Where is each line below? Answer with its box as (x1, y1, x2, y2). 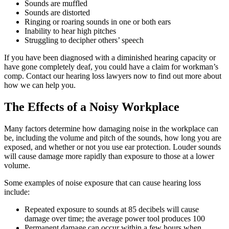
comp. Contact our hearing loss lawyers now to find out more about (4, 71, 221, 80)
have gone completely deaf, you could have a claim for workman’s (4, 62, 218, 71)
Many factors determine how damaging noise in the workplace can (4, 124, 218, 133)
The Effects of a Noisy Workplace (4, 100, 179, 113)
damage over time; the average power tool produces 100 (25, 214, 205, 223)
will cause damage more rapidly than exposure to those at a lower (4, 151, 214, 161)
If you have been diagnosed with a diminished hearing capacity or (4, 53, 216, 62)
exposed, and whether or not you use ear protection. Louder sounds (4, 142, 221, 151)
